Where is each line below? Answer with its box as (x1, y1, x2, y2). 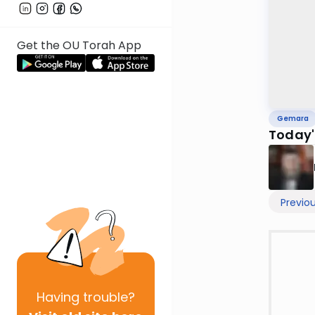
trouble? (79, 288, 135, 306)
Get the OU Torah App (17, 37, 141, 54)
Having (37, 288, 79, 306)
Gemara (277, 113, 309, 124)
